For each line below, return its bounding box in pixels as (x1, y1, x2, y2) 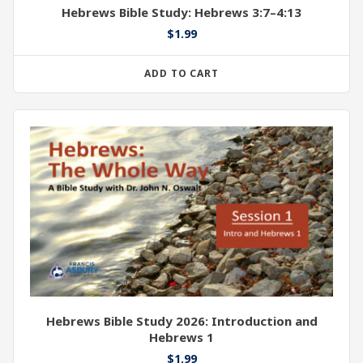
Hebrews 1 (149, 329, 214, 346)
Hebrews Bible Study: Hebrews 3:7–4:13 (62, 4, 301, 21)
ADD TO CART (143, 66, 220, 81)
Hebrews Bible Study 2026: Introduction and (45, 313, 318, 330)
